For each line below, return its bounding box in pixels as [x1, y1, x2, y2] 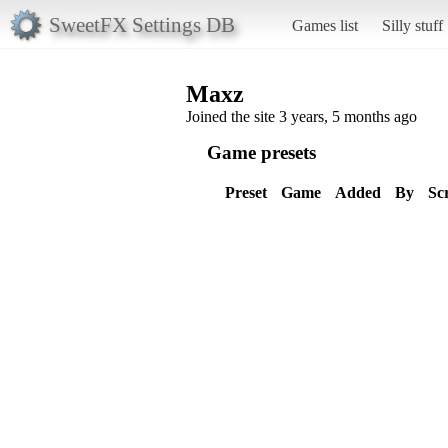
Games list [291, 16, 358, 34]
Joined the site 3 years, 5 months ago [186, 107, 417, 125]
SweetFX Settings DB [48, 12, 235, 36]
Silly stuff [381, 16, 443, 34]
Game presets [207, 141, 316, 163]
